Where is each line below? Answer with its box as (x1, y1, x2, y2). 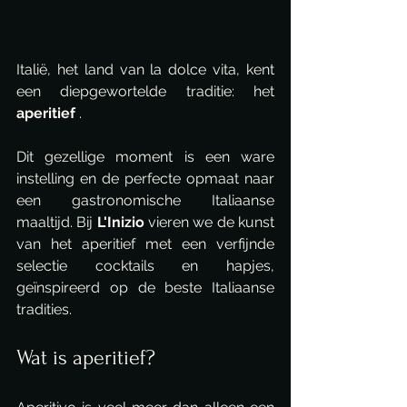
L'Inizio (96, 213, 144, 231)
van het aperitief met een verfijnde (16, 235, 274, 253)
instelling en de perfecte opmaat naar (16, 170, 274, 187)
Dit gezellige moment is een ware (16, 148, 274, 165)
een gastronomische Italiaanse (16, 192, 274, 209)
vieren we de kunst (144, 213, 275, 231)
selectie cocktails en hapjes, (16, 257, 274, 274)
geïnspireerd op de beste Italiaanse (16, 279, 274, 296)
